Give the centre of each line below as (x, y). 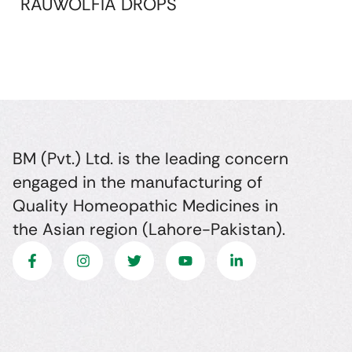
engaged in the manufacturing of (137, 182)
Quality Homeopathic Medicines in (145, 205)
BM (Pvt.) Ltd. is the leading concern (150, 158)
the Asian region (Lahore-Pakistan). (148, 229)
